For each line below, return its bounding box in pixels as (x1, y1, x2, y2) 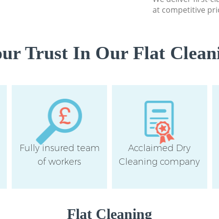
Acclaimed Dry (128, 142, 191, 153)
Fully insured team (19, 142, 100, 153)
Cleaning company (119, 156, 200, 167)
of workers (38, 156, 82, 167)
